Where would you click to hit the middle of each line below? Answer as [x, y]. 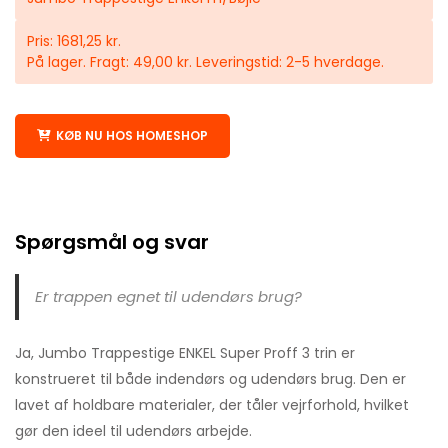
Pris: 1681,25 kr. [74, 40]
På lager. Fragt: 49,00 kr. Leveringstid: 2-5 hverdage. [205, 61]
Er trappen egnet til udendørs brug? [168, 296]
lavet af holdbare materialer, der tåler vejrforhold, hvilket [212, 404]
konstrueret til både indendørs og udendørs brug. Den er [210, 378]
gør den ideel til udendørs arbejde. [133, 430]
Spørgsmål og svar [112, 241]
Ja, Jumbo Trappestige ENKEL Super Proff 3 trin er [185, 352]
